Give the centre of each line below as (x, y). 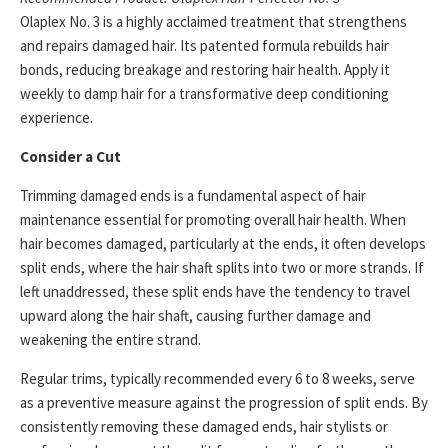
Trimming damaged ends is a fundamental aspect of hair (193, 196)
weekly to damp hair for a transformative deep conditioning (204, 94)
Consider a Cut (70, 157)
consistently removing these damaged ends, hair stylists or (204, 427)
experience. (56, 118)
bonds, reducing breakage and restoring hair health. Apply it (205, 70)
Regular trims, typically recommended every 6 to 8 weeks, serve (217, 379)
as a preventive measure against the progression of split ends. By (224, 403)
